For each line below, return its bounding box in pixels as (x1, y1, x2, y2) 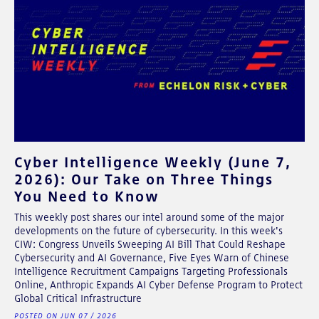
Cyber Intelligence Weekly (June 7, (14, 152, 291, 171)
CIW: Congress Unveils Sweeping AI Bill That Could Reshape (14, 238, 286, 250)
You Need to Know (14, 187, 159, 205)
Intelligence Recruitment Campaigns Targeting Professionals (14, 265, 288, 277)
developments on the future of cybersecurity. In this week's (14, 224, 283, 236)
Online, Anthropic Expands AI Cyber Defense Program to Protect (14, 278, 303, 291)
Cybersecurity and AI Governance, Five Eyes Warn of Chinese (14, 251, 289, 263)
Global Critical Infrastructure (14, 292, 142, 304)
